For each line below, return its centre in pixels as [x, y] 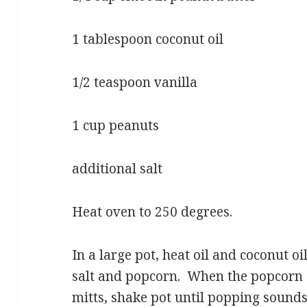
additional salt [118, 168]
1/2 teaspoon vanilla [135, 82]
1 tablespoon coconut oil [148, 39]
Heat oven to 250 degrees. [152, 211]
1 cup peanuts [116, 125]
